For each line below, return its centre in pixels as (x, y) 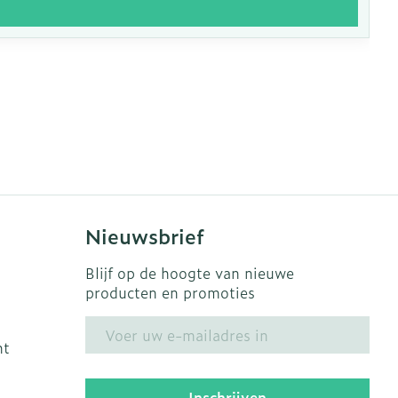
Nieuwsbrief (144, 236)
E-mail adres (128, 324)
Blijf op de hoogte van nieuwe (189, 273)
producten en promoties (170, 292)
